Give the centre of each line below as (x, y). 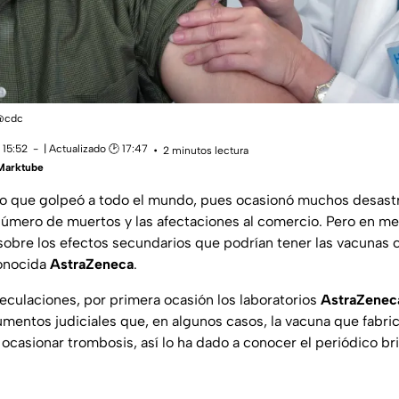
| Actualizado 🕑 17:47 (96, 149)
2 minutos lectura (206, 150)
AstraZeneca (92, 265)
